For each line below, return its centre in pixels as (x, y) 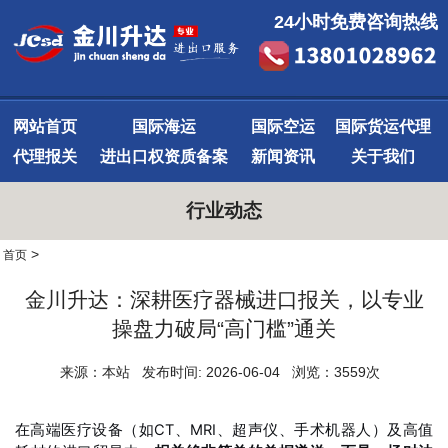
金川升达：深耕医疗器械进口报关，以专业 (224, 300)
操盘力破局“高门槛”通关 (224, 329)
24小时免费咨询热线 (356, 22)
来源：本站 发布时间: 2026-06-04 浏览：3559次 (224, 372)
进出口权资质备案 (163, 156)
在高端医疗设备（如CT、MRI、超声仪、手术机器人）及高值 (224, 430)
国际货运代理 (383, 126)
